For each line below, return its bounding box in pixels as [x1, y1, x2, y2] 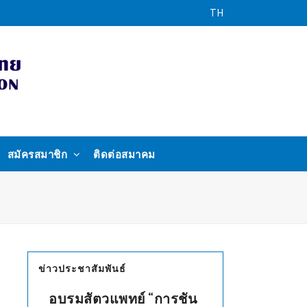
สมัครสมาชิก [7, 148, 71, 161]
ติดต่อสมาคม [93, 148, 156, 161]
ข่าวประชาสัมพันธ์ [38, 262, 126, 275]
